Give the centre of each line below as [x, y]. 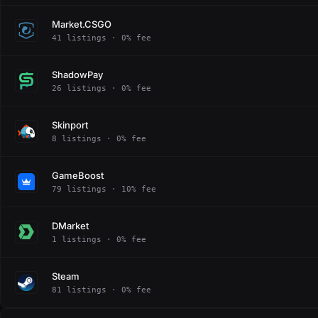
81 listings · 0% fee [102, 290]
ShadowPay [77, 74]
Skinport [70, 125]
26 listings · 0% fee [102, 88]
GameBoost [78, 175]
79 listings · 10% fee [104, 189]
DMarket [70, 225]
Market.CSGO [82, 24]
